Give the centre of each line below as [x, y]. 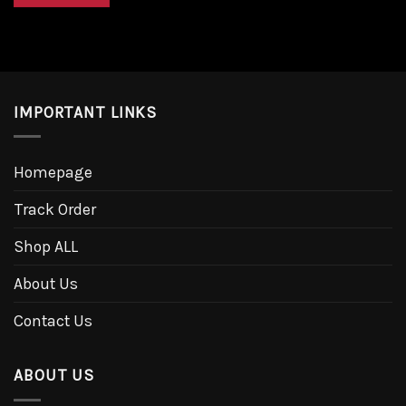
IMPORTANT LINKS [86, 112]
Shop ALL [46, 247]
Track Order [55, 210]
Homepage [53, 173]
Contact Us [53, 321]
